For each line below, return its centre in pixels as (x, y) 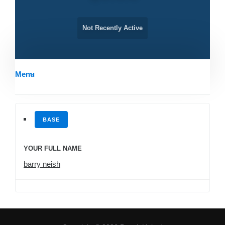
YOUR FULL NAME (53, 149)
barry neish (42, 164)
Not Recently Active (113, 28)
